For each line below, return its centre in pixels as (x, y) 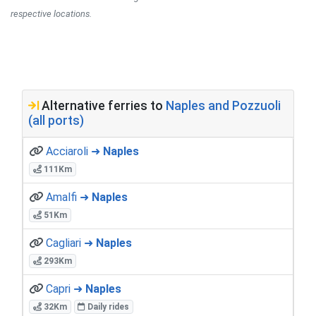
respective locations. (51, 13)
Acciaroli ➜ (74, 151)
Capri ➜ (66, 288)
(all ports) (56, 120)
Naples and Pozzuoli (223, 105)
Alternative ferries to (102, 105)
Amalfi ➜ (69, 197)
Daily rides (108, 306)
